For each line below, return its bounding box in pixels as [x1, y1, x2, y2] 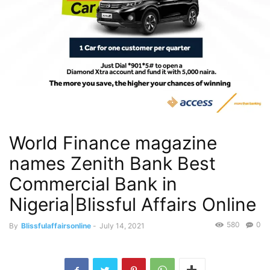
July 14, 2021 [99, 221, 145, 231]
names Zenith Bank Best [9, 152, 216, 175]
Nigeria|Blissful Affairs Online [9, 193, 256, 216]
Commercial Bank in [9, 173, 177, 195]
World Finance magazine [9, 132, 217, 154]
